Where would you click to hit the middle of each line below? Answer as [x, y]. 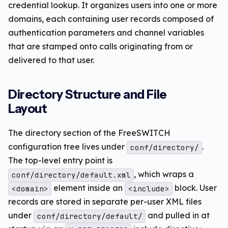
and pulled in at [178, 216]
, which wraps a [164, 174]
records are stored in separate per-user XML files [105, 202]
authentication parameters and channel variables [106, 33]
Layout [28, 109]
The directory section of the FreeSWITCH [89, 133]
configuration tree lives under [67, 147]
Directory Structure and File [88, 95]
